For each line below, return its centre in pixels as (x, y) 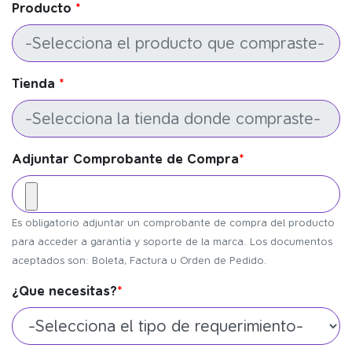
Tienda (33, 84)
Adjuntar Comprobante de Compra (125, 159)
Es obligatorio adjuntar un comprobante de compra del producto (173, 223)
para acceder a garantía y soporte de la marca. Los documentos (172, 242)
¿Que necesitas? (64, 291)
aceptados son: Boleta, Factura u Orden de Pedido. (139, 260)
